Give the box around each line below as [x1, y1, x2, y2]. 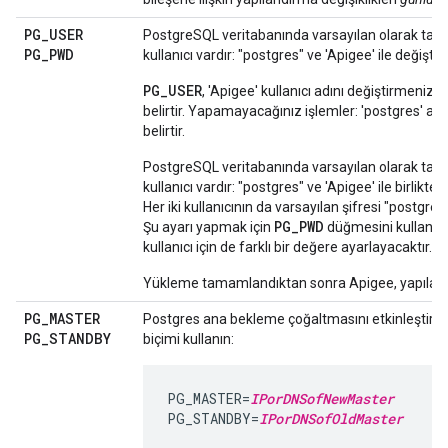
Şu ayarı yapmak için [143, 219, 274, 235]
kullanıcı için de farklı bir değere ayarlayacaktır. [143, 239, 432, 255]
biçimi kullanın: [143, 331, 234, 347]
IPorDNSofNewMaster [250, 389, 394, 408]
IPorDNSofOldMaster [259, 409, 403, 428]
